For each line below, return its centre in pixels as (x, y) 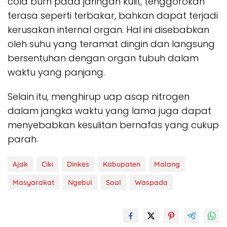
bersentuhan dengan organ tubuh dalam (103, 58)
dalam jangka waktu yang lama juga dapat (109, 111)
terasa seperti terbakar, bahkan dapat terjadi (113, 15)
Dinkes (78, 164)
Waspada (151, 182)
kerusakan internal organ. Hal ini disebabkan (108, 30)
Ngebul (80, 182)
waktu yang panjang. (56, 72)
